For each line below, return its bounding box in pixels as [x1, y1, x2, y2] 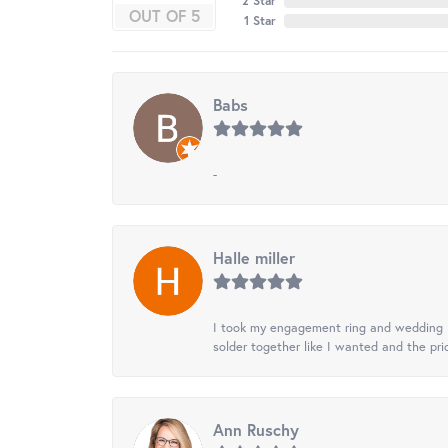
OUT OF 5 [128, 5, 200, 27]
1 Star [244, 13, 276, 29]
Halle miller [213, 247, 295, 269]
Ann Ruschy [213, 419, 299, 441]
